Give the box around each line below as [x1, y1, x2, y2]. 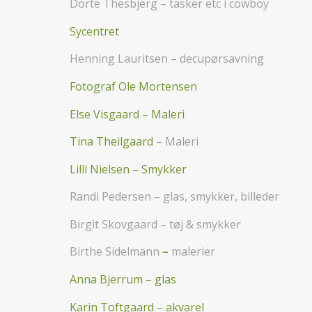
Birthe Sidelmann [70, 244, 159, 260]
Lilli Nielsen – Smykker [70, 161, 187, 177]
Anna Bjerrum [70, 272, 143, 288]
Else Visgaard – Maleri [70, 106, 185, 122]
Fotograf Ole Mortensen [70, 78, 197, 94]
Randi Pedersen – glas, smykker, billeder [70, 189, 279, 205]
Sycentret [70, 23, 119, 39]
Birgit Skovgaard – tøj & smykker [70, 216, 241, 232]
